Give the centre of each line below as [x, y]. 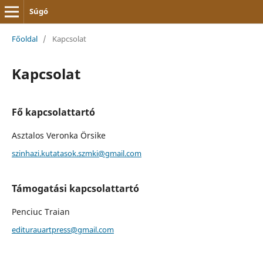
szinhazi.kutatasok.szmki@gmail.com [76, 153]
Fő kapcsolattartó [53, 112]
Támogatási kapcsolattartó [75, 188]
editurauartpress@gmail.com [63, 229]
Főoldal [24, 38]
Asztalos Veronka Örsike [58, 135]
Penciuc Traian [41, 211]
